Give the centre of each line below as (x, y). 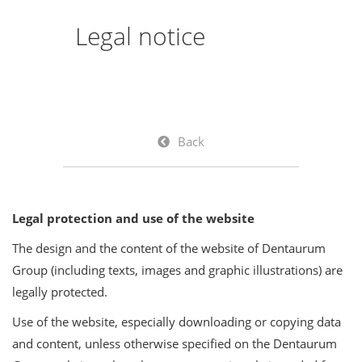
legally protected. (60, 291)
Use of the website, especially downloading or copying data (177, 321)
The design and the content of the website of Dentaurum (169, 248)
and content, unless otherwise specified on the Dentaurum (175, 343)
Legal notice (141, 36)
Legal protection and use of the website (133, 218)
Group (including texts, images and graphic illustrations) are (177, 269)
